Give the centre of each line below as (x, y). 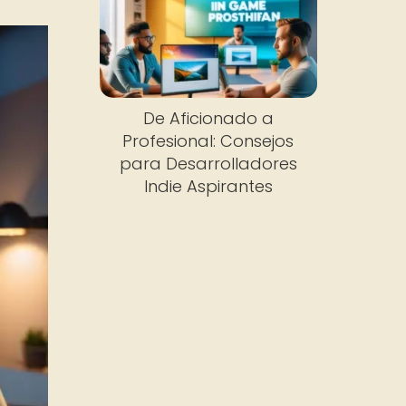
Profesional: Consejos (208, 141)
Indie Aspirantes (208, 187)
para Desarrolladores (208, 164)
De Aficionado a (208, 119)
